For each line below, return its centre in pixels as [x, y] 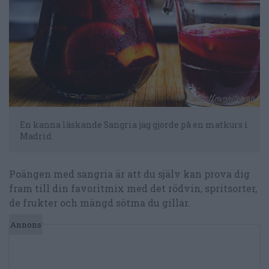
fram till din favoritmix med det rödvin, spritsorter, [133, 189]
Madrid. [37, 136]
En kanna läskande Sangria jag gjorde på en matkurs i [134, 125]
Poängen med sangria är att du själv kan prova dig [129, 174]
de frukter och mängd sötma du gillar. [100, 203]
